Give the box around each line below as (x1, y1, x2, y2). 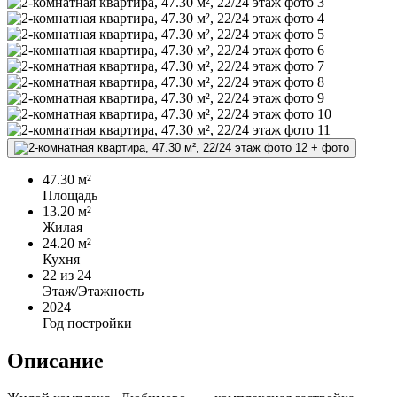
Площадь (43, 188, 97, 204)
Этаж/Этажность (43, 284, 144, 300)
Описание (7, 349, 104, 373)
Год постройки (43, 315, 132, 331)
